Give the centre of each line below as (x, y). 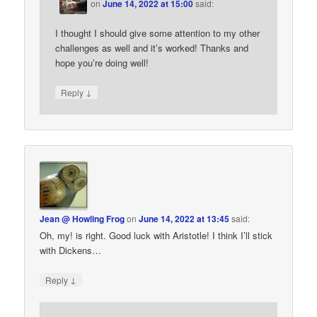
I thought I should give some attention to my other (158, 33)
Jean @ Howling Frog (82, 218)
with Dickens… (71, 250)
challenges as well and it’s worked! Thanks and (152, 47)
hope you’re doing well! (102, 62)
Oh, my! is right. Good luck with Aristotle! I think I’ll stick (156, 235)
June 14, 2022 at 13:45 (184, 218)
